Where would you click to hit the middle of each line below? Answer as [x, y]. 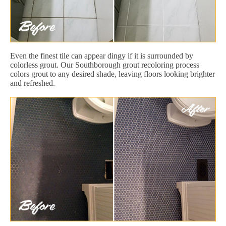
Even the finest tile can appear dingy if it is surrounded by [102, 55]
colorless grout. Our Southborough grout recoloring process [105, 65]
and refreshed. [33, 83]
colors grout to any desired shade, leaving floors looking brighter [112, 74]
